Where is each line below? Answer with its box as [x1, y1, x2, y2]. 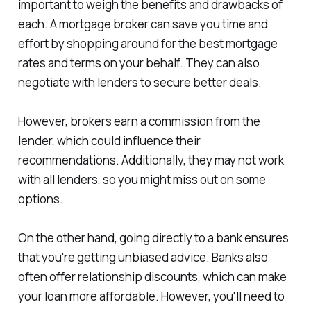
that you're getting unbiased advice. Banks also [17, 249, 268, 266]
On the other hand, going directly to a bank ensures [17, 230, 289, 246]
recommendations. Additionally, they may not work [17, 152, 284, 169]
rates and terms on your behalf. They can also [17, 55, 260, 72]
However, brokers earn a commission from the [17, 113, 260, 130]
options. [17, 191, 63, 208]
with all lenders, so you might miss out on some [17, 171, 266, 188]
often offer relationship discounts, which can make [17, 269, 287, 285]
